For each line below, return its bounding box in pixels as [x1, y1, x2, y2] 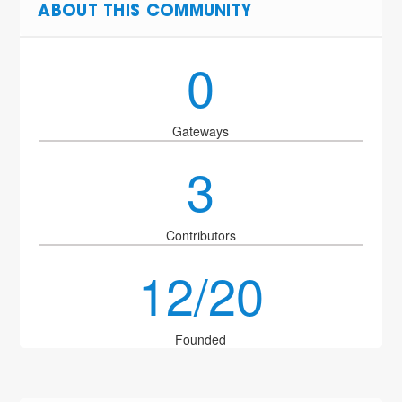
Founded [175, 330, 227, 348]
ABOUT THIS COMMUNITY [38, 4, 252, 21]
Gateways [172, 122, 230, 140]
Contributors [165, 226, 236, 244]
